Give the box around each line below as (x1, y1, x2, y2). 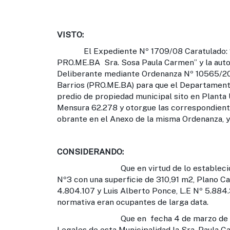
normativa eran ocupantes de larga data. (57, 197, 208, 207)
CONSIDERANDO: (57, 147, 124, 157)
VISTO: (57, 30, 84, 40)
